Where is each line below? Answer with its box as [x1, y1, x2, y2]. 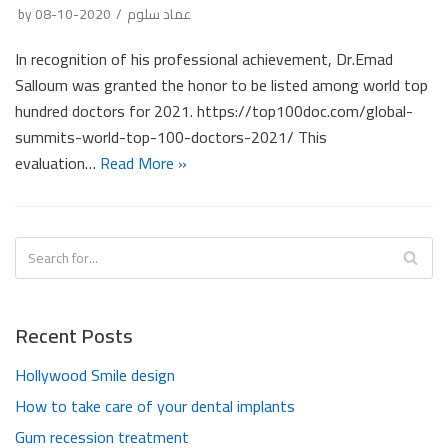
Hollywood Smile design [15, 359, 175, 390]
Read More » [100, 147, 187, 178]
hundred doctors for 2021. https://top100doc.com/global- [15, 95, 413, 126]
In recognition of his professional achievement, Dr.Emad [15, 43, 393, 74]
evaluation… [15, 147, 100, 178]
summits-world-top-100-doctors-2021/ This [15, 121, 327, 152]
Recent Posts [15, 316, 133, 354]
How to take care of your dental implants [15, 390, 295, 421]
